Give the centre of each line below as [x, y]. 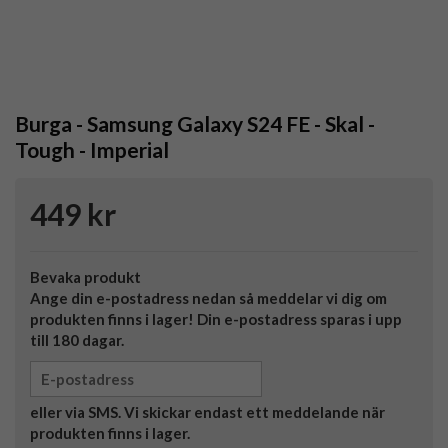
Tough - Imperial [92, 150]
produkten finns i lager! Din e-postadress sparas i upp [216, 319]
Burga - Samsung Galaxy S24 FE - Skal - [195, 124]
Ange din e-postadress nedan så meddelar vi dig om [208, 298]
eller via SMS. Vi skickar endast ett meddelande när [207, 412]
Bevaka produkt [85, 277]
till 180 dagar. [77, 340]
